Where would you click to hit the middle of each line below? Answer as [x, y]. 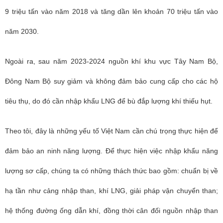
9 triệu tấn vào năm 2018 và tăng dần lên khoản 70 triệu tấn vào [111, 11]
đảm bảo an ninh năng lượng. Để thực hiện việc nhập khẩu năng [111, 151]
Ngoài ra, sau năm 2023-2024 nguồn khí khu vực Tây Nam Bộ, [111, 61]
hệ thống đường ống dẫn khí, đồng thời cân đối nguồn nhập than [111, 211]
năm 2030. [22, 31]
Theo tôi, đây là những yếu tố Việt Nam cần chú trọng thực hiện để [111, 131]
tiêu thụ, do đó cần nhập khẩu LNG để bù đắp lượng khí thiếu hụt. [109, 101]
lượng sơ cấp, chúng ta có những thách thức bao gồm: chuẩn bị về [111, 171]
